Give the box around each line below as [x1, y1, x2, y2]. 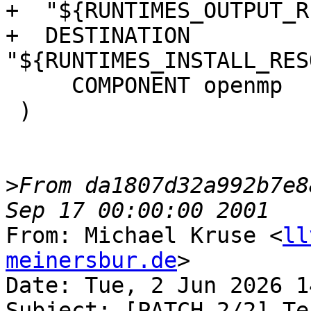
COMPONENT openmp [6, 73, 72, 99]
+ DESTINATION [6, 23, 190, 49]
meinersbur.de [6, 248, 177, 274]
